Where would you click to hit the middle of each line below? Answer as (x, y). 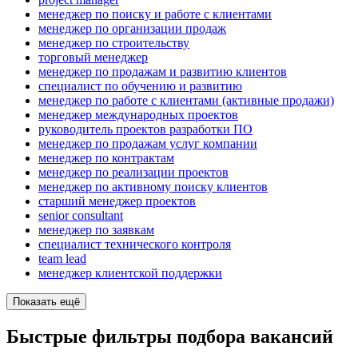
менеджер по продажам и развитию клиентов (163, 72)
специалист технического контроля (135, 245)
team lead (62, 259)
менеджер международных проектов (138, 115)
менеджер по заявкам (96, 230)
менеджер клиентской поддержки (130, 273)
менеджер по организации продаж (132, 29)
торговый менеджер (93, 58)
